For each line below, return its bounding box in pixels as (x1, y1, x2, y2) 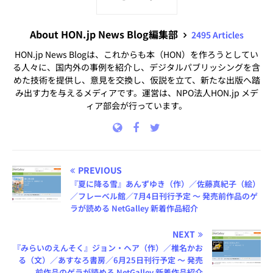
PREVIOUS (78, 164, 122, 177)
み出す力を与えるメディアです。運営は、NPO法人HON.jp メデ (15, 87, 258, 99)
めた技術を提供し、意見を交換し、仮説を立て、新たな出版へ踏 (13, 74, 260, 87)
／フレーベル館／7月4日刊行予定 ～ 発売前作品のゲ (70, 190, 258, 202)
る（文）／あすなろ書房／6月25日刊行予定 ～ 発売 (18, 254, 204, 266)
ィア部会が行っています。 (86, 99, 187, 112)
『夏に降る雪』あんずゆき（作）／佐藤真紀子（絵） (70, 178, 260, 190)
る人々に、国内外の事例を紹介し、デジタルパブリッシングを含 (13, 61, 260, 74)
